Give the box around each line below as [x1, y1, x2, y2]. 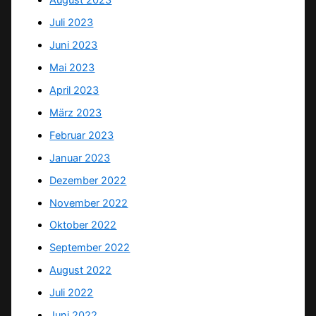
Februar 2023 [49, 128, 114, 142]
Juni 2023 [49, 38, 98, 51]
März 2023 [49, 106, 102, 119]
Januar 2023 [49, 151, 111, 164]
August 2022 [49, 264, 112, 277]
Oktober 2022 [49, 219, 117, 232]
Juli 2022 [49, 286, 94, 300]
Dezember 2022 [49, 174, 127, 187]
